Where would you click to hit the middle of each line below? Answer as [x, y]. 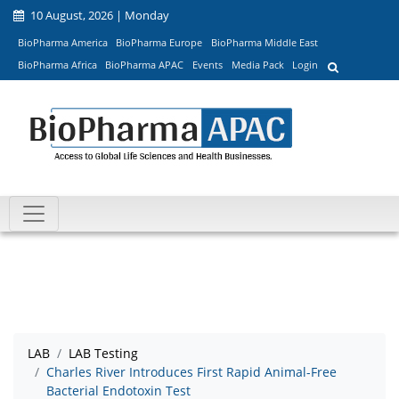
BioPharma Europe [159, 42]
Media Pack [257, 65]
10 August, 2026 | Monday [98, 15]
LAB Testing [103, 354]
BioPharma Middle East [264, 42]
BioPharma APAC [145, 65]
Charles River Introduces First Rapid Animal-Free [191, 372]
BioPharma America [62, 42]
